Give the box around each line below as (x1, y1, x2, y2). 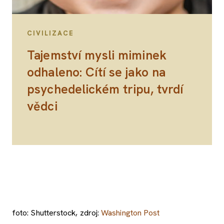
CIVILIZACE (27, 28, 74, 37)
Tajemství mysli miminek (27, 46, 166, 63)
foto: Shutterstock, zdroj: (12, 207, 101, 218)
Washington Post (101, 207, 160, 218)
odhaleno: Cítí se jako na (27, 63, 166, 80)
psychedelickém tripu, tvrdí (27, 80, 183, 97)
